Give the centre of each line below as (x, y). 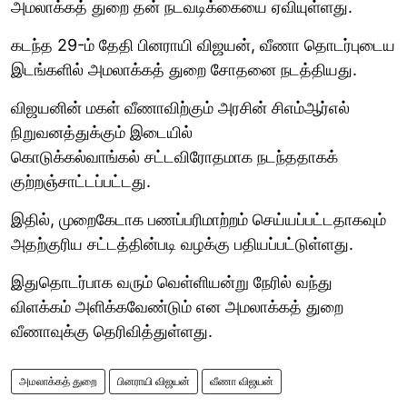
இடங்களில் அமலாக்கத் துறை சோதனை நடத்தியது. (186, 69)
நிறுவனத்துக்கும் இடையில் (102, 132)
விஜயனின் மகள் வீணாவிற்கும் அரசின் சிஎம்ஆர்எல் (180, 107)
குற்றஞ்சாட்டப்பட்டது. (83, 181)
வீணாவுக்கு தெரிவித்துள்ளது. (114, 331)
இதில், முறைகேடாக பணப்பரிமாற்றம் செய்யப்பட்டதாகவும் (199, 219)
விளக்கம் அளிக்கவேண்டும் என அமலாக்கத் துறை (177, 306)
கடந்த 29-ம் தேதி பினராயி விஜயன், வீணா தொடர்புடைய (203, 45)
